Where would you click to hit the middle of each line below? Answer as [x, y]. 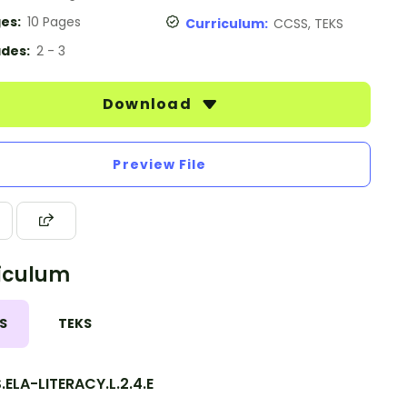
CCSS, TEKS [308, 24]
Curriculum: [229, 24]
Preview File [160, 164]
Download [149, 104]
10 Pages [54, 22]
